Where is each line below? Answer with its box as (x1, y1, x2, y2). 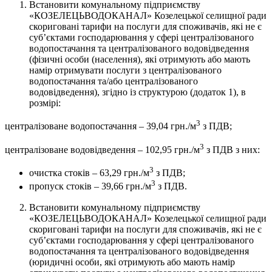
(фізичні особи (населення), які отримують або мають (29, 54, 250, 65)
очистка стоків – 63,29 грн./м (29, 168, 149, 178)
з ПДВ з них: (204, 144, 260, 155)
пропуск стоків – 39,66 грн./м (29, 181, 151, 192)
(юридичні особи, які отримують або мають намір (29, 256, 235, 267)
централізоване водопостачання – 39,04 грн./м (5, 121, 196, 132)
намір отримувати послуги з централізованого (29, 65, 222, 76)
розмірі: (29, 98, 61, 109)
